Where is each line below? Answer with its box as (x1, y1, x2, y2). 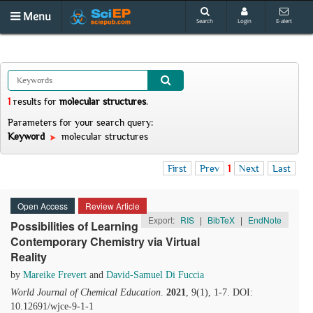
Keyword (8, 131, 48, 142)
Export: (148, 214, 177, 226)
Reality (10, 249, 47, 265)
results (10, 96, 44, 107)
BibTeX (208, 214, 235, 226)
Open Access (17, 200, 68, 212)
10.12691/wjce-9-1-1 (10, 301, 94, 312)
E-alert (276, 17, 292, 24)
